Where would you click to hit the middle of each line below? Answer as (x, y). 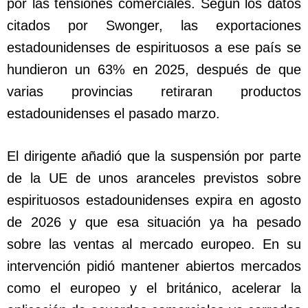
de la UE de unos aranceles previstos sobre (154, 178)
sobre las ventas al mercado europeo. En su (154, 244)
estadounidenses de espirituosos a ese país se (154, 48)
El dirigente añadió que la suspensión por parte (154, 156)
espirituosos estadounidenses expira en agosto (154, 200)
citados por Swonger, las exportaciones (154, 26)
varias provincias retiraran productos (154, 92)
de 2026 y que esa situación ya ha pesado (154, 222)
